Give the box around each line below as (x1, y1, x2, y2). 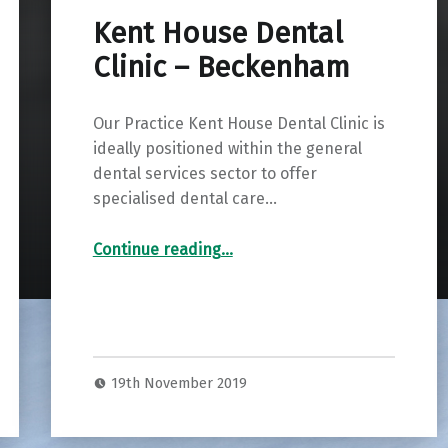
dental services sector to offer (92, 163, 317, 183)
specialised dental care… (92, 188, 277, 208)
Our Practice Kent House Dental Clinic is (92, 113, 385, 133)
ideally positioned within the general (92, 138, 362, 158)
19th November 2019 (111, 374, 248, 393)
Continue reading (92, 239, 221, 259)
